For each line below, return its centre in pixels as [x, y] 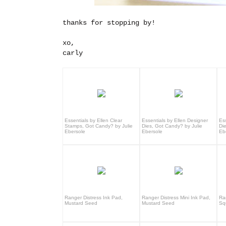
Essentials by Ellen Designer [175, 120]
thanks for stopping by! [109, 22]
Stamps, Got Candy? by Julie [99, 126]
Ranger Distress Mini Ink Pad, [176, 197]
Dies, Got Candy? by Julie [172, 126]
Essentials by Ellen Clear [93, 120]
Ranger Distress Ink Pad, [94, 197]
